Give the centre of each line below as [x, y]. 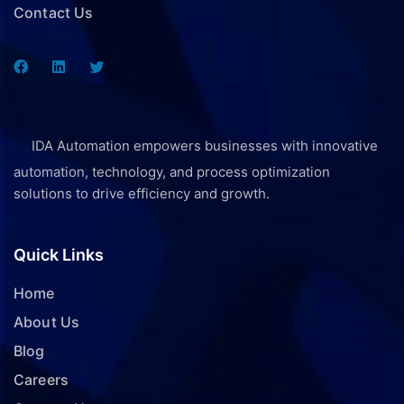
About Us [47, 322]
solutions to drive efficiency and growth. [142, 194]
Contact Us [54, 13]
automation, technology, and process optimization [172, 172]
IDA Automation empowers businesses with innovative [205, 146]
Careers [41, 380]
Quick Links [59, 255]
